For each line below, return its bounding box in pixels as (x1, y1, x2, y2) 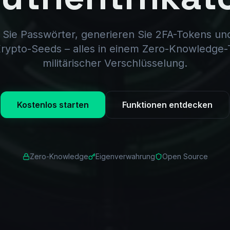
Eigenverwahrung (95, 151, 155, 161)
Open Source (162, 151, 208, 161)
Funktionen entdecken (122, 99, 213, 110)
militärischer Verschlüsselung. (43, 56, 187, 69)
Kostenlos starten (17, 99, 89, 110)
